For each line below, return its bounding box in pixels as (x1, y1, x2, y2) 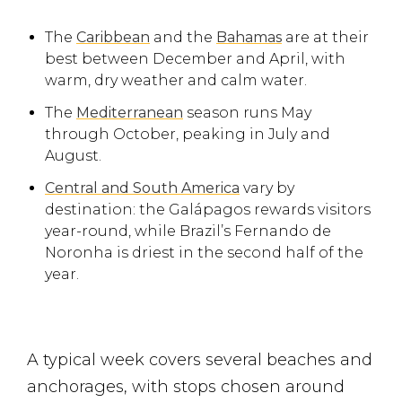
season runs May (183, 104, 311, 121)
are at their (282, 29, 369, 46)
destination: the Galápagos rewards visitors (45, 201, 371, 218)
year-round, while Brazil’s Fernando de (45, 223, 331, 240)
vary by (240, 179, 294, 197)
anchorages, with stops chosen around (27, 377, 345, 397)
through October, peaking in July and (45, 126, 330, 143)
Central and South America (45, 179, 240, 197)
